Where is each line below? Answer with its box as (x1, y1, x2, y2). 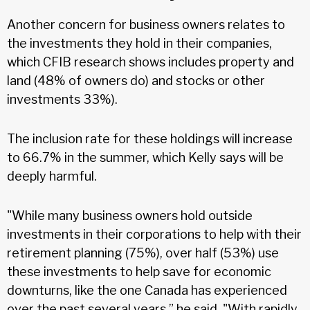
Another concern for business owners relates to (7, 17, 285, 32)
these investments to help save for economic (7, 264, 271, 279)
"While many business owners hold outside (7, 208, 253, 223)
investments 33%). (7, 91, 118, 107)
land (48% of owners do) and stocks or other (7, 73, 265, 88)
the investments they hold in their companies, (7, 35, 272, 51)
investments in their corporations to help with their (7, 226, 302, 241)
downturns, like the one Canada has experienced (7, 282, 287, 298)
